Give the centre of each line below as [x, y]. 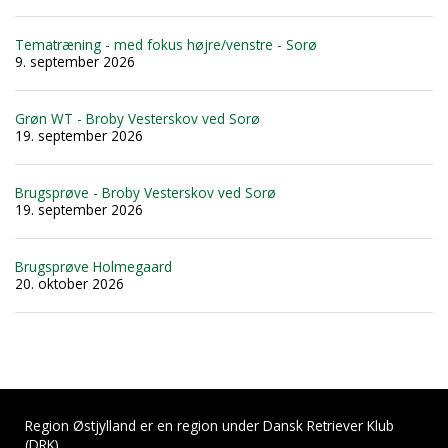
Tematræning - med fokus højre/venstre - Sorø [166, 45]
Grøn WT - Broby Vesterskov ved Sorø [137, 119]
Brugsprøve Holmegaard [93, 267]
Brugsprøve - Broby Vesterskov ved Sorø [145, 193]
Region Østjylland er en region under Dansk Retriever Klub [209, 425]
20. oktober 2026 [69, 284]
